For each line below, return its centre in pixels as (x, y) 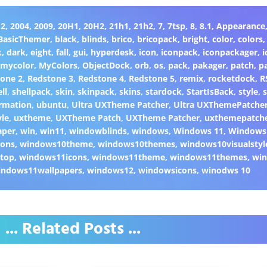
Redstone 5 (151, 78)
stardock (163, 91)
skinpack (96, 91)
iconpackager (230, 52)
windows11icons (53, 157)
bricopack (157, 39)
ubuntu (51, 104)
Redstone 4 (101, 78)
